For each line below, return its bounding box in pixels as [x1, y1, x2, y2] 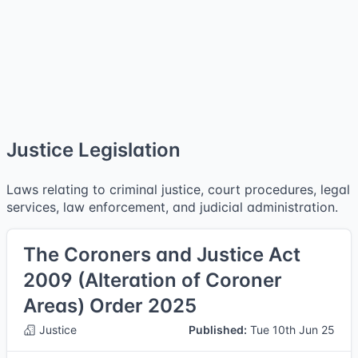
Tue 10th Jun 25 [247, 323, 335, 336]
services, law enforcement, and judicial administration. [6, 199, 338, 215]
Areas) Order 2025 [23, 294, 197, 317]
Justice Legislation [6, 138, 181, 161]
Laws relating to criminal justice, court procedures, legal [6, 181, 350, 197]
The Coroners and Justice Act [23, 243, 300, 266]
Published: [189, 323, 247, 336]
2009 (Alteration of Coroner [23, 268, 282, 292]
